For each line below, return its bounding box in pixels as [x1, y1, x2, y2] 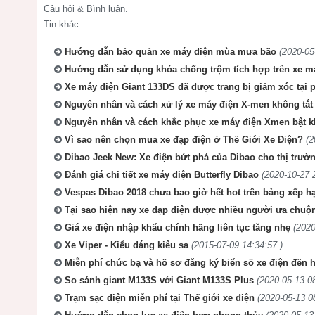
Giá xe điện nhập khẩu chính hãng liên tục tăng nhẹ [65, 221, 290, 233]
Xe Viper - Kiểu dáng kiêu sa [65, 239, 191, 250]
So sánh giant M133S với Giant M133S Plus [65, 274, 254, 285]
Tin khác [44, 18, 79, 30]
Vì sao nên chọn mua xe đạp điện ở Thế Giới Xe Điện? [65, 134, 303, 145]
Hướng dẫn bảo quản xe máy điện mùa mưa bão [65, 46, 276, 57]
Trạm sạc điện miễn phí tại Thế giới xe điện [65, 292, 255, 303]
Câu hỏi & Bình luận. [44, 3, 128, 14]
